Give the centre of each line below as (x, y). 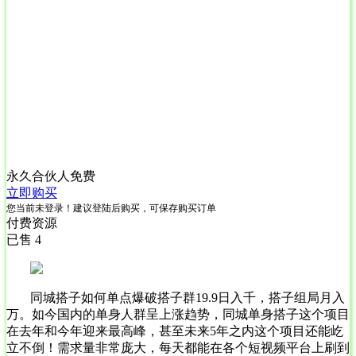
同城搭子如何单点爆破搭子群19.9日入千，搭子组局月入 (188, 297)
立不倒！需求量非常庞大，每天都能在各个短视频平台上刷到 (178, 347)
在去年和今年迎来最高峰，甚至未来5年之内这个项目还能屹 (175, 331)
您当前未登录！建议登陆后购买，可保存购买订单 (111, 208)
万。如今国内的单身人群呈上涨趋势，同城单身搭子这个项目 (178, 314)
